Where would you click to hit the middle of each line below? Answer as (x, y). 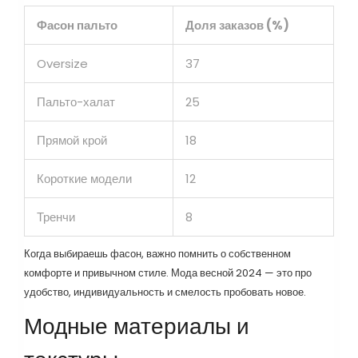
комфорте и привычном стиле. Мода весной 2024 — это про (168, 273)
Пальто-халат (76, 102)
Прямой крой (72, 141)
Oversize (62, 64)
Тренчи (56, 217)
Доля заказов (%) (237, 26)
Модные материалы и (137, 327)
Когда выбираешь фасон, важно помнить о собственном (157, 254)
